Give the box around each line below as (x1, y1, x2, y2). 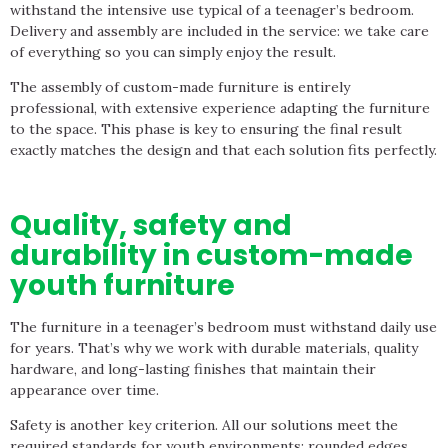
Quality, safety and (10, 205, 292, 245)
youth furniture (10, 265, 235, 305)
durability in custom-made (10, 235, 413, 275)
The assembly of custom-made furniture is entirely (10, 77, 350, 96)
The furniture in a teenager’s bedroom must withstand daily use (10, 317, 437, 336)
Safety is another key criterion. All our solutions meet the (10, 416, 398, 435)
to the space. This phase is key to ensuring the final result (10, 119, 402, 138)
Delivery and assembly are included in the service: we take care (10, 21, 429, 40)
